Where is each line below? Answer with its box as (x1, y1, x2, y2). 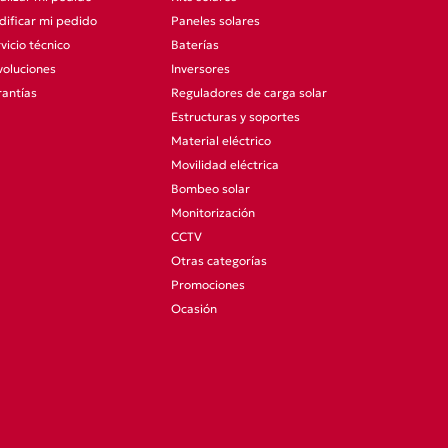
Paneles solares (171, 13, 260, 28)
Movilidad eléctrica (171, 157, 279, 172)
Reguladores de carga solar (171, 85, 327, 100)
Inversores (171, 61, 230, 76)
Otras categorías (171, 253, 267, 268)
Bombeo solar (171, 181, 250, 196)
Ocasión (171, 301, 217, 316)
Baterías (171, 37, 222, 52)
